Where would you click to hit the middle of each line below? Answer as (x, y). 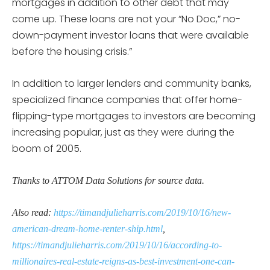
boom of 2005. (47, 148)
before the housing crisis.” (72, 51)
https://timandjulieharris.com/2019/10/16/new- (142, 212)
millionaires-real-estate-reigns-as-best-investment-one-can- (123, 261)
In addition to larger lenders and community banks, (132, 83)
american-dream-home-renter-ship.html (87, 228)
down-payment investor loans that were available (130, 35)
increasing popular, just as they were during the (123, 132)
